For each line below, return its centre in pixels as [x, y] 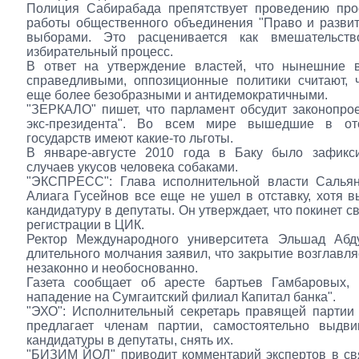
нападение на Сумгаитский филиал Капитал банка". [181, 297]
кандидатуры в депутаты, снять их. [130, 340]
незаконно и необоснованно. [112, 268]
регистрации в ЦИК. [85, 225]
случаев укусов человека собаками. [132, 167]
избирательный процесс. [100, 52]
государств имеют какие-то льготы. [130, 138]
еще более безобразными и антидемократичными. [177, 95]
